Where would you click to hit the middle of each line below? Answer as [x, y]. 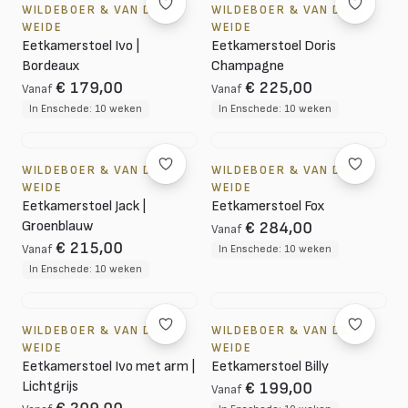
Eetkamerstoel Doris [274, 46]
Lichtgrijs [50, 387]
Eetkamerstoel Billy [270, 367]
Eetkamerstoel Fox [268, 206]
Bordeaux [51, 66]
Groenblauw [57, 226]
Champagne [248, 66]
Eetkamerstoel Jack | [84, 206]
